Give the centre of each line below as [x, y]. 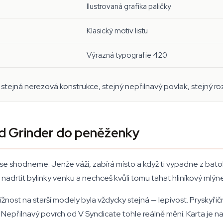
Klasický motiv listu [117, 31]
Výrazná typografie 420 [127, 55]
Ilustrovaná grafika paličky [129, 6]
